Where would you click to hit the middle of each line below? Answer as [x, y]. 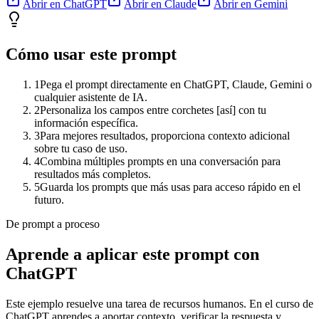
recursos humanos [203, 303]
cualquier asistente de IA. [91, 98]
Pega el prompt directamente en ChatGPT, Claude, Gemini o [176, 85]
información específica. [86, 123]
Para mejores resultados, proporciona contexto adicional [165, 136]
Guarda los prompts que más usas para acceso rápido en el [170, 187]
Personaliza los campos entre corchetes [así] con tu [153, 110]
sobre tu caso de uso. [81, 149]
